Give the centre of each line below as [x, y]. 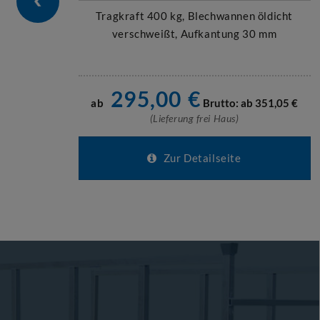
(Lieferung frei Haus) [194, 118]
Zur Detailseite [201, 158]
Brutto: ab [228, 103]
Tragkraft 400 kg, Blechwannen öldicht [194, 16]
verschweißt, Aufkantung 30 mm [194, 34]
